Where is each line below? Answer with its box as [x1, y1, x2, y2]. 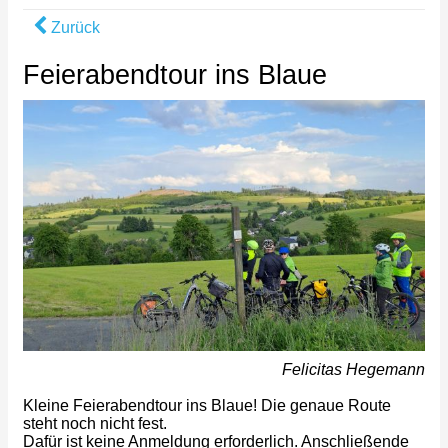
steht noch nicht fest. [23, 415, 167, 433]
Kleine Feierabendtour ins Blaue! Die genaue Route [23, 397, 391, 415]
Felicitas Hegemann [282, 361, 425, 379]
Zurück [47, 18, 100, 36]
